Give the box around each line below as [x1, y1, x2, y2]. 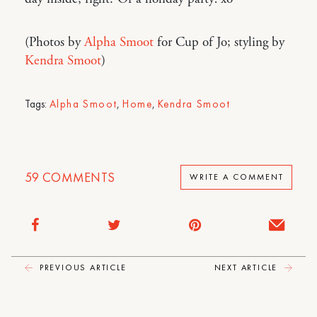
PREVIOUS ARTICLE [36, 261, 127, 273]
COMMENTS [39, 168, 115, 185]
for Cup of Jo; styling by [154, 33, 284, 51]
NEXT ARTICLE [214, 261, 281, 273]
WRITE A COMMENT [189, 171, 284, 183]
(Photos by [25, 33, 84, 51]
